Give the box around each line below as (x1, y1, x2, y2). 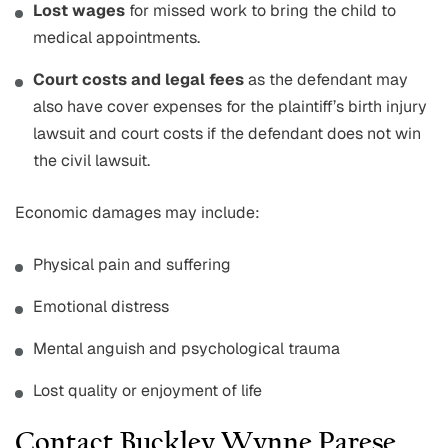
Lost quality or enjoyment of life (33, 380, 262, 402)
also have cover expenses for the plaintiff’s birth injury (33, 96, 427, 118)
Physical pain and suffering (33, 254, 231, 276)
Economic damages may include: (15, 202, 260, 224)
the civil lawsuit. (33, 150, 150, 172)
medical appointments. (33, 27, 200, 49)
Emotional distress (33, 296, 169, 318)
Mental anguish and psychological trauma (33, 338, 340, 360)
